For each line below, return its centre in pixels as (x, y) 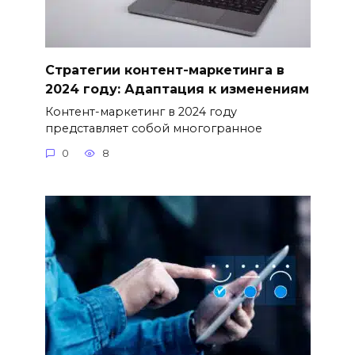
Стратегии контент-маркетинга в (164, 70)
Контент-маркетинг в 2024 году (141, 111)
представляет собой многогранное (153, 128)
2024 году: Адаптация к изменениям (177, 89)
